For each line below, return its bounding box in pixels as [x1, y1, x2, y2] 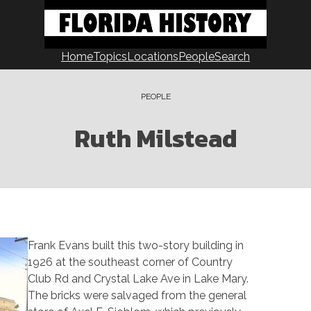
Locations [127, 50, 178, 63]
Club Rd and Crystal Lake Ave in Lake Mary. [28, 272, 249, 285]
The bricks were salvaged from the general [28, 289, 246, 302]
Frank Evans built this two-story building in [28, 239, 244, 252]
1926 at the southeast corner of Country [28, 255, 233, 269]
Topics [93, 50, 127, 63]
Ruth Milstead [74, 119, 237, 157]
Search [215, 50, 250, 63]
